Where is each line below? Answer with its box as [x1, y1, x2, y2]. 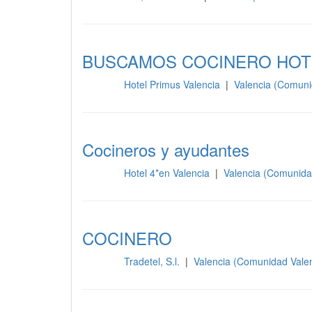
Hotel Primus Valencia [123, 77, 223, 91]
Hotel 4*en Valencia [123, 166, 212, 180]
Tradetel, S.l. [123, 254, 182, 268]
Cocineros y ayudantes [82, 137, 249, 162]
